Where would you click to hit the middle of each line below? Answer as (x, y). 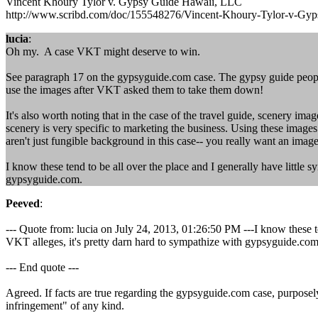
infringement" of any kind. (65, 306)
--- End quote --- (42, 267)
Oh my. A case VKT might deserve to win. (103, 51)
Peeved (23, 203)
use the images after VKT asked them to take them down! (135, 90)
